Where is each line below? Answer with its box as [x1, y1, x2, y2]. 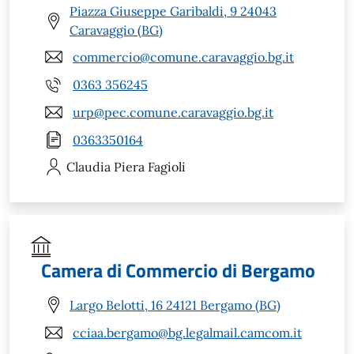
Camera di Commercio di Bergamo [41, 256, 315, 285]
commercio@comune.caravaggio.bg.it [73, 48, 294, 65]
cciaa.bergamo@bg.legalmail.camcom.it [73, 324, 302, 341]
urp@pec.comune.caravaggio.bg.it [73, 104, 273, 120]
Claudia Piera [66, 159, 145, 175]
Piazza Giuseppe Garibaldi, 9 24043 [70, 3, 277, 20]
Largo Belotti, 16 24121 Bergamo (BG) [70, 296, 281, 313]
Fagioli [148, 159, 186, 175]
